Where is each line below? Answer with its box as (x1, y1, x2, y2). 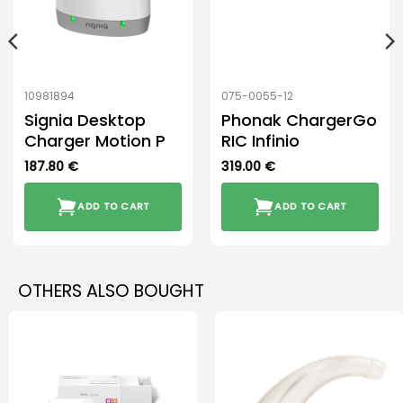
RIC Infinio (220, 129, 300, 152)
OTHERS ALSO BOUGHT (18, 279, 204, 304)
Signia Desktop (23, 108, 146, 131)
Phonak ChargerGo (220, 108, 377, 131)
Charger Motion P (23, 129, 166, 152)
